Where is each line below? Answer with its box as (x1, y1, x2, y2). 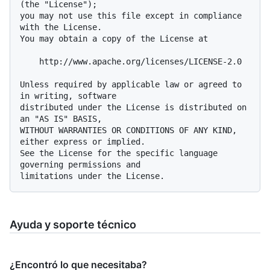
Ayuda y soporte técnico (10, 218, 136, 231)
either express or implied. (20, 136, 145, 146)
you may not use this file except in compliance (20, 10, 242, 20)
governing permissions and (20, 159, 140, 169)
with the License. (20, 22, 102, 32)
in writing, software (20, 90, 116, 101)
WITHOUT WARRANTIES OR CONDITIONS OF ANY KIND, (20, 125, 237, 135)
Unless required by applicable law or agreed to (20, 79, 242, 89)
